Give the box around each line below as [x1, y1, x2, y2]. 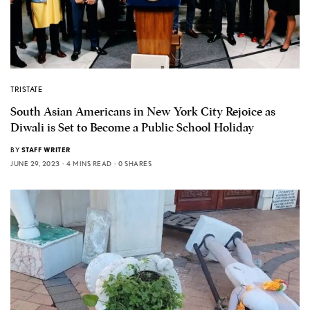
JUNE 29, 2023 [10, 159, 60, 168]
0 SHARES [118, 159, 152, 168]
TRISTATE [10, 84, 43, 95]
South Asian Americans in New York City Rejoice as [10, 104, 275, 120]
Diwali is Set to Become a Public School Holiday [10, 120, 254, 136]
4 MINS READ [66, 159, 112, 168]
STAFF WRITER [21, 145, 71, 154]
